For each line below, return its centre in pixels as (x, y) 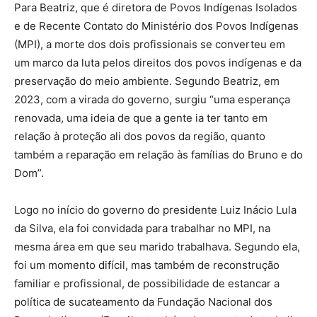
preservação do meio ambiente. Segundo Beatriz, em (147, 81)
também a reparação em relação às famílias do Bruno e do (158, 154)
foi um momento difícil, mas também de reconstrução (147, 265)
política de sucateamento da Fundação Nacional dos (143, 301)
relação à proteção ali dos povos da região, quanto (140, 136)
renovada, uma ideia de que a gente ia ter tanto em (141, 117)
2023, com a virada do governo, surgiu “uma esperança (152, 99)
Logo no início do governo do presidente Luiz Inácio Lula (155, 209)
